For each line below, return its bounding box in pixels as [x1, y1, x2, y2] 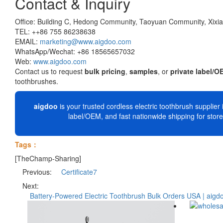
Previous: [22, 166, 54, 177]
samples [129, 66, 158, 76]
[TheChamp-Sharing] [15, 153, 81, 163]
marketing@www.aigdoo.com [40, 36, 131, 46]
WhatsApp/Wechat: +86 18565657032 [15, 46, 135, 56]
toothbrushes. [15, 76, 58, 86]
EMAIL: [15, 36, 40, 46]
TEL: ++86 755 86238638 [15, 26, 96, 36]
